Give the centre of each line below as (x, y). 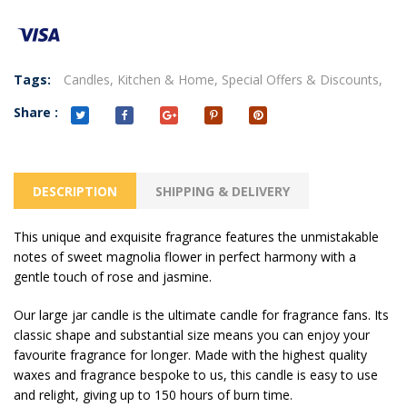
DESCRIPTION (75, 192)
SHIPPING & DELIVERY (223, 192)
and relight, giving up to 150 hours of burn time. (153, 395)
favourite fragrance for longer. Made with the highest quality (190, 355)
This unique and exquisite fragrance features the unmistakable (196, 237)
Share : (36, 113)
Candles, (89, 80)
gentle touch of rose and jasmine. (113, 277)
